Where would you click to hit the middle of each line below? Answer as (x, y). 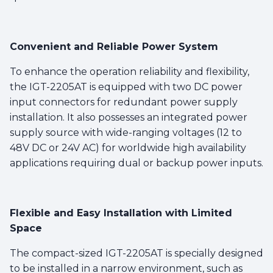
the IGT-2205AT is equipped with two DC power (126, 87)
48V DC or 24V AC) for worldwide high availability (128, 147)
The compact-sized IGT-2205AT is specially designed (136, 253)
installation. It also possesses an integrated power (129, 117)
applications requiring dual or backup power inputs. (136, 163)
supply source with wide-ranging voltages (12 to (126, 132)
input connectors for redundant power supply (124, 102)
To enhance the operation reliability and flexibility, (129, 71)
